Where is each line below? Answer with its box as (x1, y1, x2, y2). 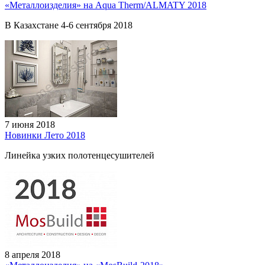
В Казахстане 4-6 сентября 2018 (5, 20, 132, 30)
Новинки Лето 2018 (5, 130, 85, 140)
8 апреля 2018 (5, 249, 60, 260)
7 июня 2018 (5, 119, 55, 130)
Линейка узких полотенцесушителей (5, 150, 154, 160)
